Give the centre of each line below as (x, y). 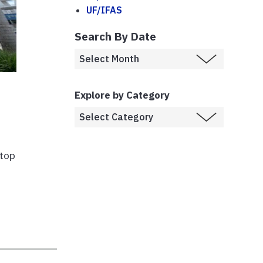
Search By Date (115, 36)
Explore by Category (122, 95)
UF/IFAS (104, 10)
